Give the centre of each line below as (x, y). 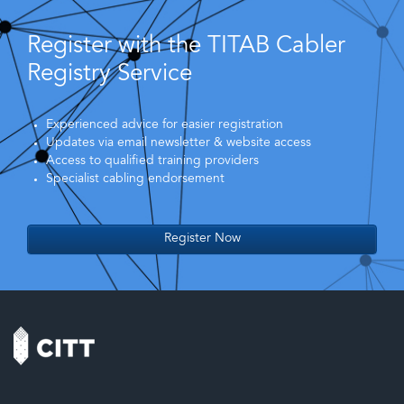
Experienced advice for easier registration (165, 125)
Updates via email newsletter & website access (179, 143)
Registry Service (110, 74)
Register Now (202, 239)
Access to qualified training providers (152, 161)
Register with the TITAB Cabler (186, 46)
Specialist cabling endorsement (135, 179)
